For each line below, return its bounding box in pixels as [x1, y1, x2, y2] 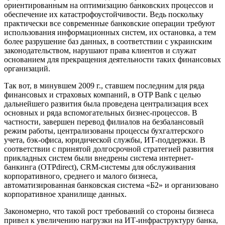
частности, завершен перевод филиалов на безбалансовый [4, 117, 204, 126]
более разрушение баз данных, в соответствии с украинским [4, 37, 212, 46]
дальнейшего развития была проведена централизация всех [4, 99, 208, 108]
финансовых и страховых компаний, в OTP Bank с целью [4, 90, 201, 99]
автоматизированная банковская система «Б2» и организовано [4, 180, 218, 189]
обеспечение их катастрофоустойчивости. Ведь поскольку [4, 10, 203, 19]
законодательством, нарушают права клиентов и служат [4, 46, 196, 55]
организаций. [4, 64, 50, 73]
